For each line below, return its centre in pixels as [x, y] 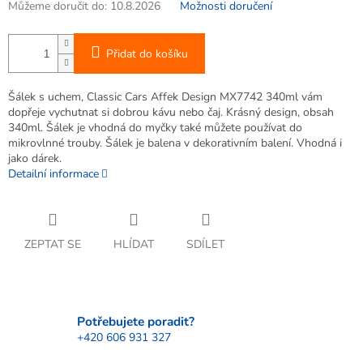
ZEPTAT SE [53, 245]
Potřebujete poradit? [136, 321]
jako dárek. [35, 159]
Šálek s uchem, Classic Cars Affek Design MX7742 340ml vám [165, 97]
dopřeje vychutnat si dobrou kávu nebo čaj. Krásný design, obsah [171, 113]
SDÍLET [205, 245]
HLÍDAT [134, 245]
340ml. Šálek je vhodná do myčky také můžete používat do [155, 128]
